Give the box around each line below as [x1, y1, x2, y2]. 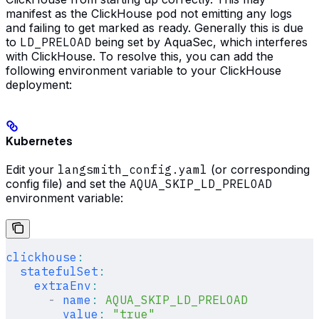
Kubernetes [6, 135, 73, 148]
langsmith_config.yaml [58, 162, 207, 177]
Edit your [6, 162, 58, 177]
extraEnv [6, 278, 91, 293]
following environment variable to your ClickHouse [6, 63, 281, 78]
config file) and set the [6, 177, 130, 192]
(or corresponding [207, 162, 310, 177]
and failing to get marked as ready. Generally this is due [6, 20, 303, 35]
